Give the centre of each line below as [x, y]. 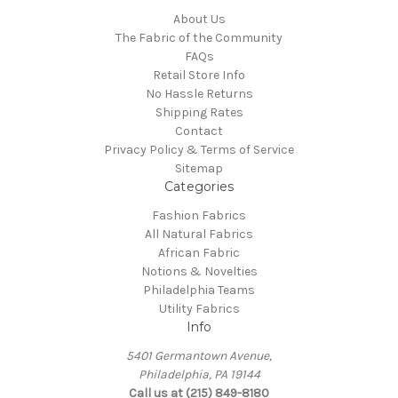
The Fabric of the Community [199, 38]
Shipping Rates [199, 113]
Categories [199, 187]
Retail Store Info [199, 76]
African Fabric [199, 253]
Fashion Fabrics [199, 216]
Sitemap [199, 169]
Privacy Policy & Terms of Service [199, 150]
